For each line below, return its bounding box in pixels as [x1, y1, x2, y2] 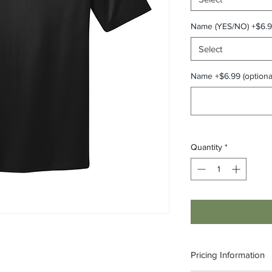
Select [199, 44, 222, 55]
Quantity [191, 142, 222, 152]
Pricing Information [191, 250, 265, 260]
